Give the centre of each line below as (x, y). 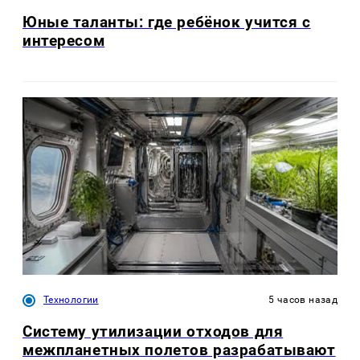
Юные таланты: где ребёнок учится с (167, 22)
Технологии (71, 300)
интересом (64, 40)
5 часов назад (303, 300)
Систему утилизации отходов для (153, 332)
